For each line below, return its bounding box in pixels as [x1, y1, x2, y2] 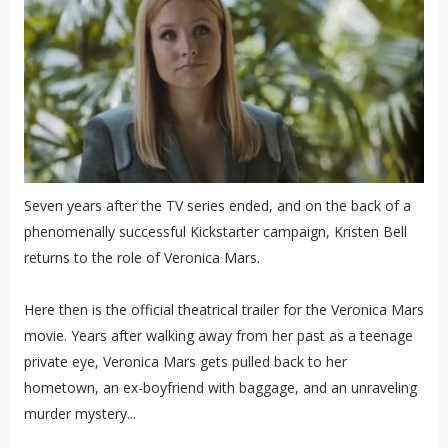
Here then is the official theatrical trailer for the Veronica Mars [23, 299, 424, 319]
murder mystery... [23, 403, 136, 423]
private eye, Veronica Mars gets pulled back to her [23, 351, 347, 371]
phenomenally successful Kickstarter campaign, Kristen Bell [23, 221, 407, 241]
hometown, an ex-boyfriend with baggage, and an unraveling [23, 377, 417, 397]
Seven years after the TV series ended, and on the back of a [23, 195, 411, 215]
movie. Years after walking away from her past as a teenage [23, 325, 413, 345]
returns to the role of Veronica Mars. [23, 247, 260, 267]
